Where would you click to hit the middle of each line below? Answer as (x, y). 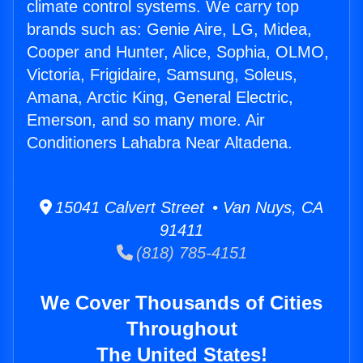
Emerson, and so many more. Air (146, 120)
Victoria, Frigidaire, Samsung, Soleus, (162, 75)
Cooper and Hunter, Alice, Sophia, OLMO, (178, 52)
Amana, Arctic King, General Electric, (160, 98)
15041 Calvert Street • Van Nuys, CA (188, 208)
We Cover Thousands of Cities (181, 303)
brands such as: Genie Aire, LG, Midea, (169, 30)
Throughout (181, 329)
